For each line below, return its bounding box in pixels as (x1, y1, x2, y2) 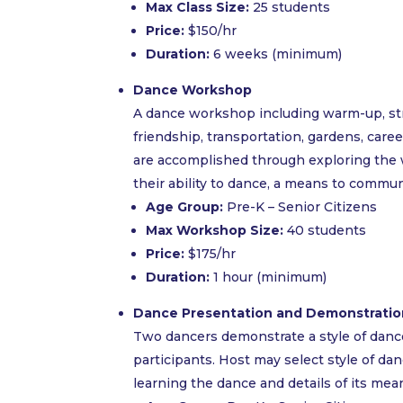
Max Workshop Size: (146, 221, 284, 238)
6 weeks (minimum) (210, 45, 343, 62)
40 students (283, 221, 367, 238)
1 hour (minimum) (210, 268, 327, 285)
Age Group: (146, 198, 224, 215)
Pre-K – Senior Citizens (223, 198, 378, 215)
